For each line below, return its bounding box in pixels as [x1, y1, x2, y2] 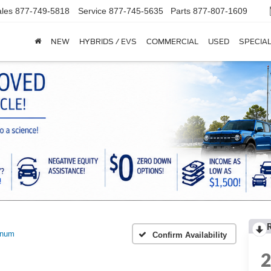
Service [78, 6, 106, 16]
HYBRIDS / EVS [79, 37, 137, 47]
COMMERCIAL [146, 37, 198, 47]
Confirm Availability [152, 230, 227, 240]
